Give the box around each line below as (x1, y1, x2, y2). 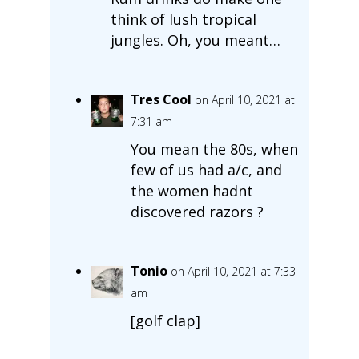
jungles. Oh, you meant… (110, 30, 280, 50)
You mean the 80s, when (130, 139, 298, 159)
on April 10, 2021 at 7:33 (170, 263, 296, 279)
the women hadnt (130, 180, 253, 200)
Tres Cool (130, 90, 192, 108)
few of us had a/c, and (130, 159, 282, 179)
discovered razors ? (130, 201, 264, 221)
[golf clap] (130, 310, 200, 330)
